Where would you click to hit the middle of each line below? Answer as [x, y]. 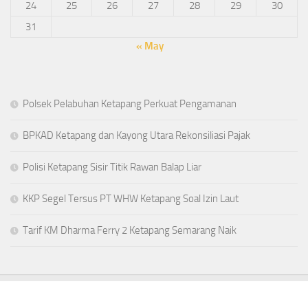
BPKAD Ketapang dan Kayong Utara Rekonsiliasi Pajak [136, 136]
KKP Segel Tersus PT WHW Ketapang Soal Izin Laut [131, 199]
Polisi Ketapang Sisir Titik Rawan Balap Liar [112, 167]
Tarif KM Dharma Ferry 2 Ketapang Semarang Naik [130, 231]
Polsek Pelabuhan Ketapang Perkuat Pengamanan [130, 104]
